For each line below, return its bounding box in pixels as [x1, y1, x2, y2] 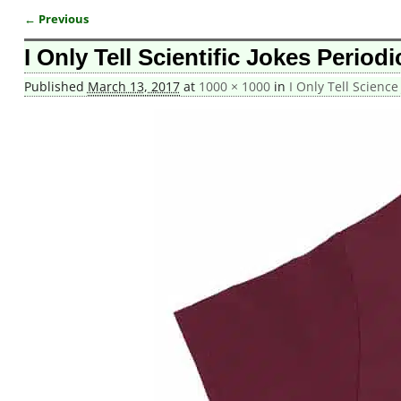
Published [23, 78, 88, 96]
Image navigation [23, 23, 170, 47]
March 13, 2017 [87, 78, 180, 96]
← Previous [23, 11, 89, 27]
